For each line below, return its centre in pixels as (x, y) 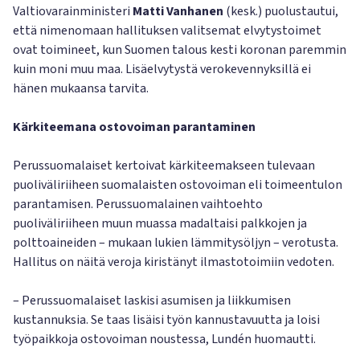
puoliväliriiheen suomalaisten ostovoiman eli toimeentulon (178, 185)
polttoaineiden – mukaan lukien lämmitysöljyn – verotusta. (176, 243)
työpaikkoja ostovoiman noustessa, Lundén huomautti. (164, 339)
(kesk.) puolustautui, (281, 11)
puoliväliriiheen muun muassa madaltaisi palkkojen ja (160, 223)
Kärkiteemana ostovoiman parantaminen (134, 127)
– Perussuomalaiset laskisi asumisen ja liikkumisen (152, 301)
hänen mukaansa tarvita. (81, 88)
